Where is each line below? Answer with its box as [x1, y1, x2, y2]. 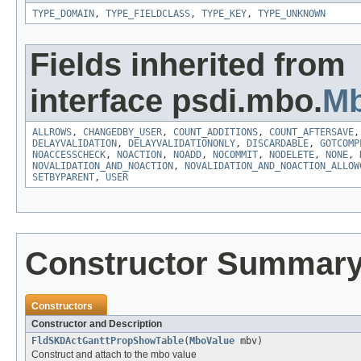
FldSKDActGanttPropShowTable [31, 335, 184, 347]
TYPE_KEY [201, 8, 247, 20]
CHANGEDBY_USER [83, 127, 162, 139]
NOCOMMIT [213, 149, 258, 161]
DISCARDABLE [247, 138, 309, 150]
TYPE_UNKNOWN [258, 8, 326, 20]
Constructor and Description [31, 318, 162, 330]
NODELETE [269, 149, 314, 161]
